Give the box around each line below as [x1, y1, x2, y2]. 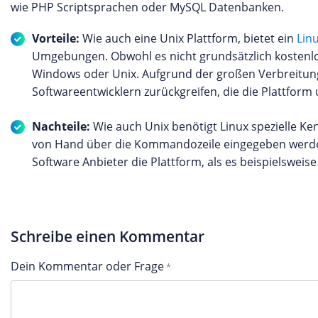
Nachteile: [32, 119, 90, 134]
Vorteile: [32, 31, 79, 46]
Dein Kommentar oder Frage [11, 258, 164, 274]
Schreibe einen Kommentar [11, 226, 204, 246]
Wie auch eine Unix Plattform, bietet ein [79, 31, 297, 46]
